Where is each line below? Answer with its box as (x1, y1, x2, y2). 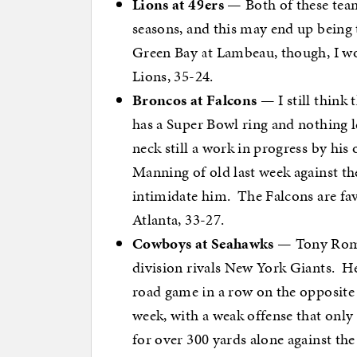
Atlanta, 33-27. (132, 209, 225, 231)
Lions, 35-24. (132, 65, 214, 88)
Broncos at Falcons (132, 89, 257, 112)
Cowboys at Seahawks (132, 233, 274, 255)
